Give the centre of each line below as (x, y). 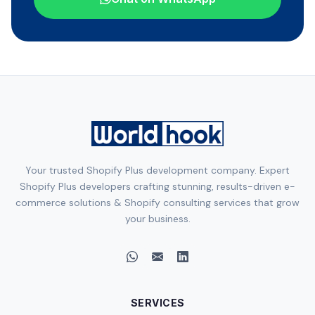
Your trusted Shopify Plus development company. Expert (157, 170)
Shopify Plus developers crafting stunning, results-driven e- (157, 186)
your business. (157, 219)
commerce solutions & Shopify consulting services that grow (157, 202)
